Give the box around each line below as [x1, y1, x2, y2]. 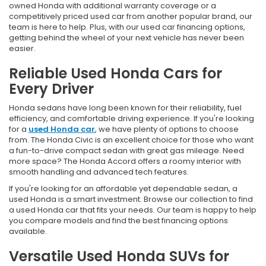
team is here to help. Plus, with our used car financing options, [9, 21, 245, 33]
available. [9, 225, 47, 237]
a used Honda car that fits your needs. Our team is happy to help [9, 204, 256, 216]
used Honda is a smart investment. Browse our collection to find [9, 193, 253, 205]
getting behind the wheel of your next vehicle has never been [9, 31, 244, 43]
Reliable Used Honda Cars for [9, 63, 222, 83]
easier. [9, 42, 36, 54]
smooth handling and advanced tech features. [9, 166, 189, 178]
